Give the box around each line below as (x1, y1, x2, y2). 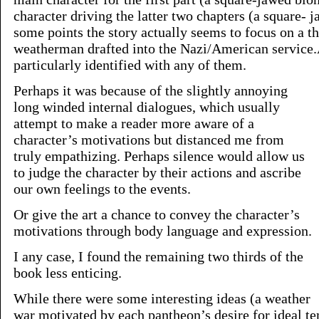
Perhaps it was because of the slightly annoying (14, 83, 288, 98)
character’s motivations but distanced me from (14, 132, 284, 147)
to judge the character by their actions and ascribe (14, 164, 301, 180)
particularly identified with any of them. (14, 57, 246, 73)
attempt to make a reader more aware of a (14, 115, 254, 131)
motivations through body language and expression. (14, 223, 312, 239)
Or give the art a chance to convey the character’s (14, 206, 300, 222)
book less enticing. (14, 265, 122, 281)
